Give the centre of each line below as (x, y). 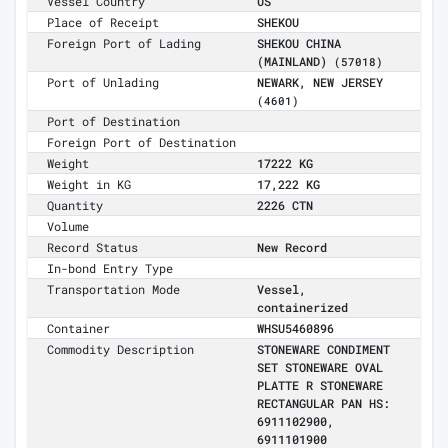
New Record (292, 247)
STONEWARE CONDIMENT (323, 349)
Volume (68, 226)
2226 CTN (285, 205)
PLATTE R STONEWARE (320, 385)
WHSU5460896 (295, 328)
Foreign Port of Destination (142, 142)
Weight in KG (89, 184)
